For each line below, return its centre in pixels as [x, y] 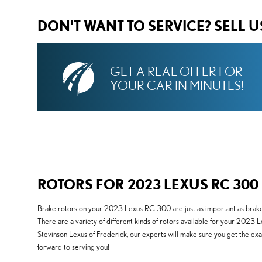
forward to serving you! [73, 247]
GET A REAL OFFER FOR [176, 71]
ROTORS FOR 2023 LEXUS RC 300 [148, 185]
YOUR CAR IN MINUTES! [177, 85]
